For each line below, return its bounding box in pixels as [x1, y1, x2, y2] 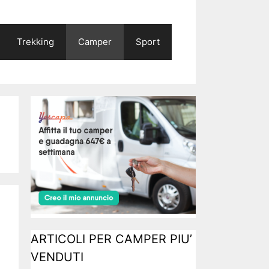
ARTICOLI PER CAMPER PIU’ [31, 232, 192, 247]
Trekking [17, 36, 54, 47]
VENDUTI [31, 250, 83, 265]
